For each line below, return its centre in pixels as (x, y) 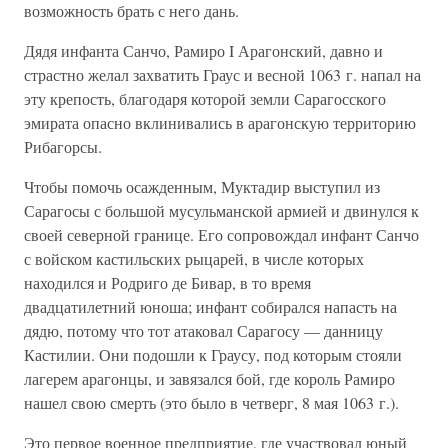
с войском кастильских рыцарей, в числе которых (194, 258)
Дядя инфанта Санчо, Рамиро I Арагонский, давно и (203, 50)
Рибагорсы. (63, 146)
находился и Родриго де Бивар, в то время (167, 282)
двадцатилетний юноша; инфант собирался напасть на (210, 306)
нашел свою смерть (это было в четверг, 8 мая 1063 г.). (211, 402)
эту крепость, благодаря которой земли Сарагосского (205, 98)
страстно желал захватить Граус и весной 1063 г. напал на (222, 74)
